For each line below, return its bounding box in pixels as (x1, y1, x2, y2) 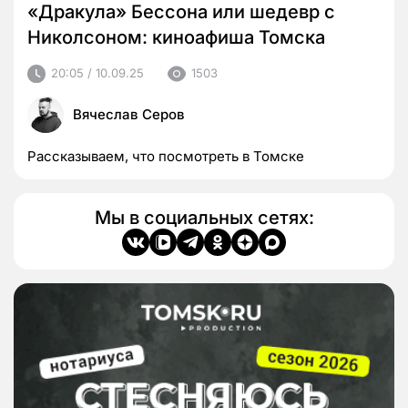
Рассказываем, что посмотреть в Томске (27, 147, 304, 165)
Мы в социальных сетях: (94, 206, 314, 229)
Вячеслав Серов (73, 105, 185, 123)
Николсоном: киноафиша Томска (27, 26, 325, 49)
